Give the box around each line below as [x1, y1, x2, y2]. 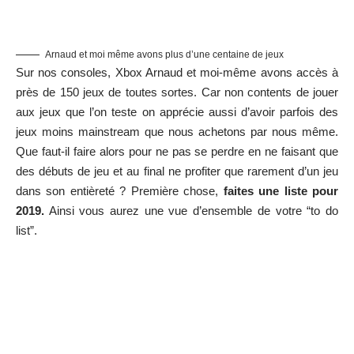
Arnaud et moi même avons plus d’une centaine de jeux [45, 48, 284, 60]
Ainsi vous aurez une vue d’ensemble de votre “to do [44, 203, 338, 217]
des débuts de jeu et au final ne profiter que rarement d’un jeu [16, 164, 338, 178]
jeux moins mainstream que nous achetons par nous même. [16, 124, 338, 138]
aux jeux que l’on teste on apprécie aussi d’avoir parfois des [16, 104, 338, 119]
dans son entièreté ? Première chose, [16, 183, 224, 198]
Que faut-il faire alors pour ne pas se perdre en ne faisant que [16, 144, 338, 158]
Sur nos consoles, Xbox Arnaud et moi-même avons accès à [16, 65, 338, 79]
